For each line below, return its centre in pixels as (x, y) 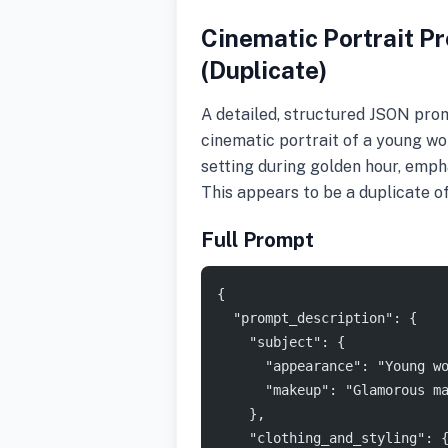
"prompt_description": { (317, 317)
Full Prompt (257, 239)
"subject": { (281, 341)
